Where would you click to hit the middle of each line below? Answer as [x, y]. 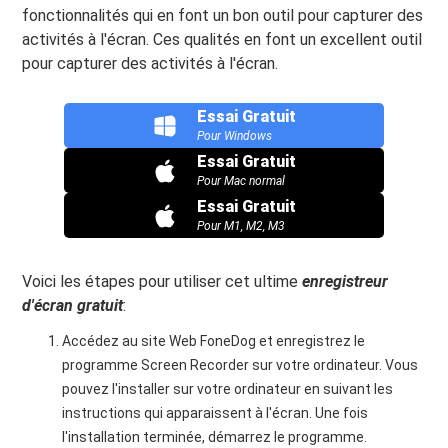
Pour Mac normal [240, 181]
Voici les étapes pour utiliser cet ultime [162, 281]
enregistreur [345, 281]
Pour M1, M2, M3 [240, 226]
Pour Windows [234, 136]
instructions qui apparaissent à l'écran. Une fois [215, 413]
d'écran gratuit [73, 305]
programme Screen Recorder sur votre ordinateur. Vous [240, 365]
